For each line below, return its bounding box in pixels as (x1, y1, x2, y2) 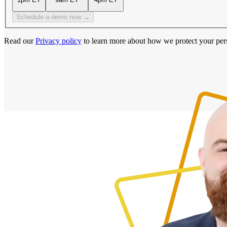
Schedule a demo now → (16, 13, 90, 21)
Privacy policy (35, 36, 82, 46)
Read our (4, 36, 33, 46)
